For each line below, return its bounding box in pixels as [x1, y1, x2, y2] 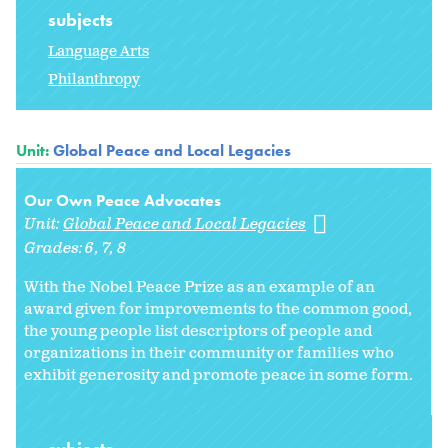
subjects [48, 8, 117, 32]
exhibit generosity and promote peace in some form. [24, 365, 416, 387]
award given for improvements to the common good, [24, 299, 412, 321]
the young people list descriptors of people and [24, 321, 372, 343]
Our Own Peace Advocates [24, 190, 221, 212]
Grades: [24, 238, 86, 260]
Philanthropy [48, 70, 140, 90]
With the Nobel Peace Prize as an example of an [24, 277, 375, 299]
